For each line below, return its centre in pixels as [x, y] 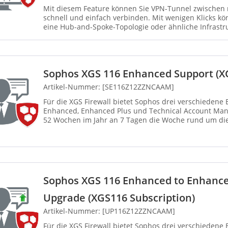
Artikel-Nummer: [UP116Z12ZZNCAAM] [109, 211]
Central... [59, 36]
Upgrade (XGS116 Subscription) [119, 198]
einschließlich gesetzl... [83, 129]
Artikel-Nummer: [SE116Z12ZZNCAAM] [109, 87]
